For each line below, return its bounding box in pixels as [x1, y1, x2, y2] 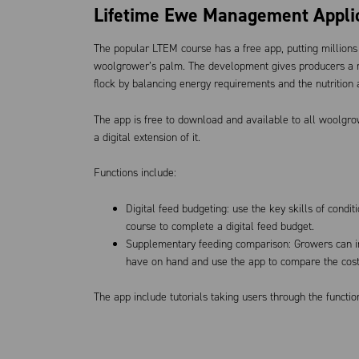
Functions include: [94, 165, 176, 181]
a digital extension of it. [94, 129, 200, 145]
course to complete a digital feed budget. [126, 218, 314, 234]
